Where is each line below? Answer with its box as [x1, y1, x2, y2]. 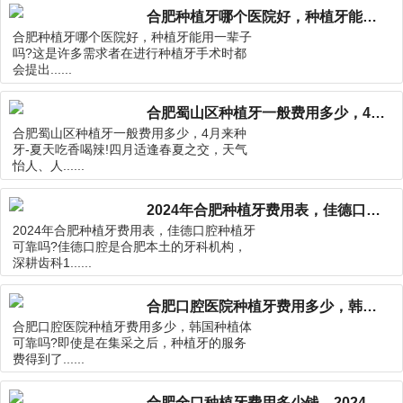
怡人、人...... [13, 159, 85, 174]
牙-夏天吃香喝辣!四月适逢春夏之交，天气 [13, 143, 248, 157]
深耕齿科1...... [13, 255, 93, 270]
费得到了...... [13, 352, 85, 366]
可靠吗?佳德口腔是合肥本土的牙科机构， [13, 239, 247, 254]
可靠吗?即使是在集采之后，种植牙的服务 [13, 336, 247, 350]
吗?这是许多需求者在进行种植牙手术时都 [13, 47, 247, 61]
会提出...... [13, 63, 73, 77]
